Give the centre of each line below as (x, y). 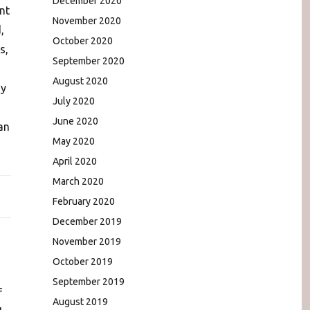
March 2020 (78, 181)
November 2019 (87, 241)
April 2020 (75, 161)
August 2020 (80, 81)
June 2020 (75, 121)
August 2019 (80, 301)
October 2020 (83, 40)
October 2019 (83, 261)
